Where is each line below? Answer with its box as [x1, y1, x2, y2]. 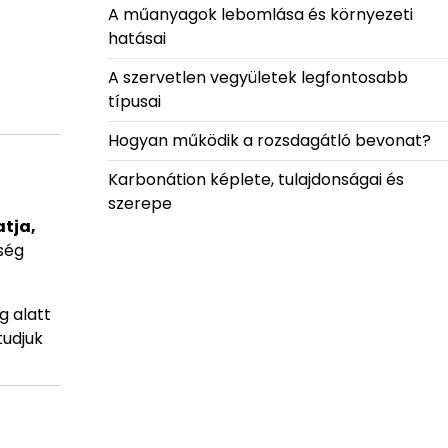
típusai [107, 90, 161, 113]
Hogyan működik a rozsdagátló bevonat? [107, 129, 431, 152]
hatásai [107, 27, 166, 50]
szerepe [107, 192, 172, 215]
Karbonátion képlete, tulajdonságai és [107, 168, 404, 191]
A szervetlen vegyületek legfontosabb [107, 66, 408, 89]
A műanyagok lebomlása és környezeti [107, 3, 413, 26]
